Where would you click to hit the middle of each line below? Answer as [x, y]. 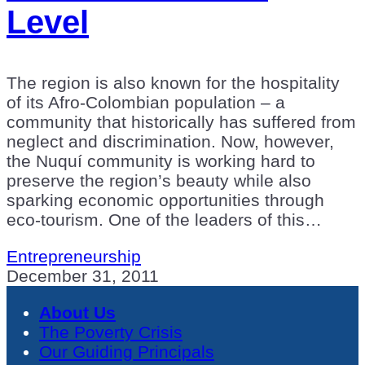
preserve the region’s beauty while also [159, 180]
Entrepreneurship [74, 256]
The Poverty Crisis [111, 332]
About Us [77, 312]
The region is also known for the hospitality [173, 82]
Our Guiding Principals [127, 351]
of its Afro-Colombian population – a [146, 102]
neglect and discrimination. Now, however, [170, 141]
